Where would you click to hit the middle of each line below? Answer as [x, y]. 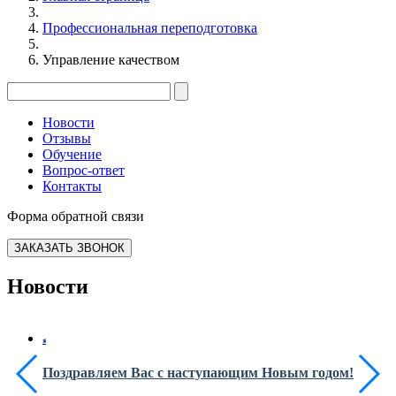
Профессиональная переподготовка [150, 27]
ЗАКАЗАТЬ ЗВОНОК [69, 247]
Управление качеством [111, 59]
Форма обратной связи [76, 216]
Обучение [72, 154]
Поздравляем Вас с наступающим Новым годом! [198, 373]
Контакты [72, 186]
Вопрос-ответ [84, 170]
